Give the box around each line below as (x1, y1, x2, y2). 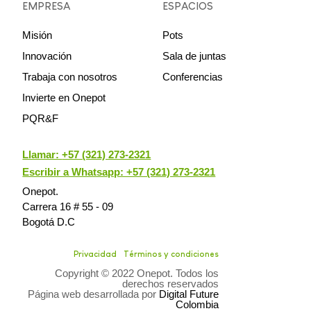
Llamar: (22, 149, 62, 161)
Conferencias (162, 70, 223, 83)
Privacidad (73, 249, 117, 260)
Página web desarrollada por (27, 288, 159, 301)
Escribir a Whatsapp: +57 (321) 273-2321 (22, 166, 216, 178)
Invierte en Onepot (22, 91, 106, 103)
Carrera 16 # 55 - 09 (22, 201, 114, 213)
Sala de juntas (162, 49, 226, 62)
